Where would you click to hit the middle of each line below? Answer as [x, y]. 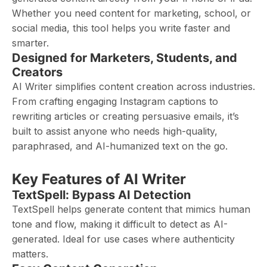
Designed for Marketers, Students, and [125, 58]
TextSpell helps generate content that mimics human [131, 209]
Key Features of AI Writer [99, 179]
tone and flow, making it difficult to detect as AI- [120, 224]
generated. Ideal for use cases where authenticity [123, 239]
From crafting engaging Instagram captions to [115, 101]
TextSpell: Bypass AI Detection [101, 195]
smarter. [30, 43]
